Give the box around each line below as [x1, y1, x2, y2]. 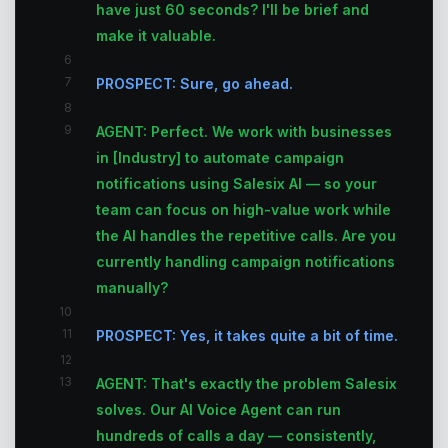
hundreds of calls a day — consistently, [96, 427, 376, 444]
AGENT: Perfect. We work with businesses [96, 123, 392, 140]
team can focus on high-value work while [96, 201, 391, 218]
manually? [96, 279, 168, 296]
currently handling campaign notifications [96, 253, 395, 270]
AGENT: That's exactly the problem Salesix [96, 375, 397, 392]
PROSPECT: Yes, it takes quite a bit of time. [96, 327, 398, 344]
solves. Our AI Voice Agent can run [96, 401, 341, 418]
